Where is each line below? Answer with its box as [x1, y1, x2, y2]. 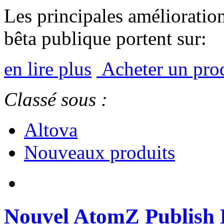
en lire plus [4, 57, 91, 79]
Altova [24, 118, 77, 140]
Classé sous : [4, 88, 107, 110]
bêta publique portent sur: [4, 27, 206, 49]
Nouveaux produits [24, 141, 175, 163]
